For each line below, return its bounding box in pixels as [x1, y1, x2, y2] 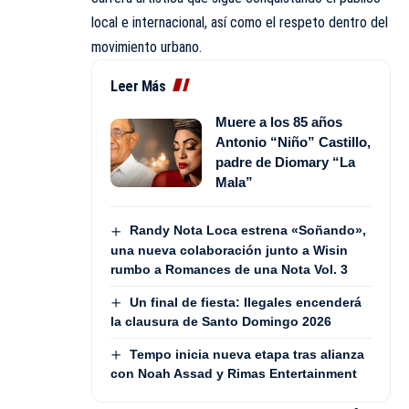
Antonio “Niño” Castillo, [215, 134, 371, 151]
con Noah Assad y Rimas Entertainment [110, 366, 357, 382]
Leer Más [110, 78, 165, 96]
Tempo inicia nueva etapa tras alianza [129, 346, 364, 362]
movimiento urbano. [91, 38, 202, 57]
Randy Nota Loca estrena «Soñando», [129, 223, 366, 238]
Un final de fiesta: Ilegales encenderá [129, 294, 362, 309]
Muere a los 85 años [215, 114, 342, 131]
